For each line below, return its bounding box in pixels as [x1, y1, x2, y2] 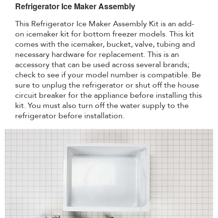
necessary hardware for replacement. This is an [15, 49, 180, 60]
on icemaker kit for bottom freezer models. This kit [15, 28, 195, 39]
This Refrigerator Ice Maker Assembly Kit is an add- [15, 18, 195, 29]
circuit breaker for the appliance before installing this [15, 90, 202, 101]
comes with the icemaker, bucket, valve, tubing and [15, 38, 196, 50]
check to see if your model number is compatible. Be [15, 69, 201, 80]
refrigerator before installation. [15, 110, 125, 121]
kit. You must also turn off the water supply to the [15, 100, 189, 111]
